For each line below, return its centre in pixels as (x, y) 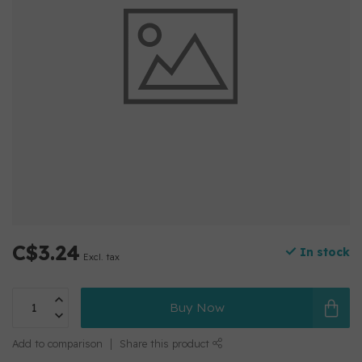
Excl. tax (101, 257)
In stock (323, 252)
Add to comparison (57, 343)
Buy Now (197, 307)
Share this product (166, 343)
